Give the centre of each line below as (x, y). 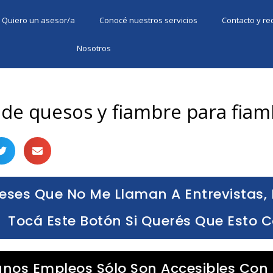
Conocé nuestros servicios (149, 20)
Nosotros (94, 48)
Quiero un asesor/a (39, 20)
